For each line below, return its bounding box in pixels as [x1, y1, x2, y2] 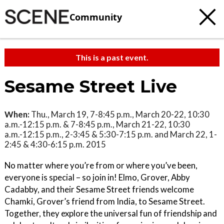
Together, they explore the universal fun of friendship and [4, 208, 217, 218]
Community [69, 10, 122, 23]
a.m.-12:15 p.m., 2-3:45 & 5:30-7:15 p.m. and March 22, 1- [4, 129, 217, 139]
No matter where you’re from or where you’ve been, [4, 160, 197, 170]
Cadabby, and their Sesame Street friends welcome [4, 184, 194, 194]
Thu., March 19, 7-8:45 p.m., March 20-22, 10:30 [29, 109, 209, 119]
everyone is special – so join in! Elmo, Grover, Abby [4, 172, 190, 182]
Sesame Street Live [4, 76, 177, 97]
